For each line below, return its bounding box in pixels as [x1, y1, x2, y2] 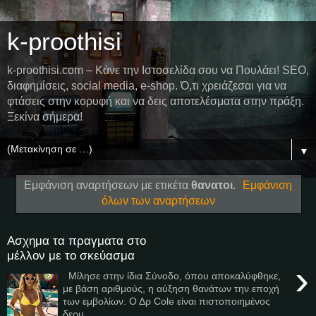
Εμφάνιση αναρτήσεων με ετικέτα [23, 178, 191, 191]
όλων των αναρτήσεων [101, 194, 215, 207]
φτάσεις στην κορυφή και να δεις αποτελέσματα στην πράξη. [7, 95, 304, 107]
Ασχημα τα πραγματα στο [7, 233, 146, 248]
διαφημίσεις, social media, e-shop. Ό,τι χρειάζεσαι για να [7, 80, 286, 92]
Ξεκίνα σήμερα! [7, 111, 83, 123]
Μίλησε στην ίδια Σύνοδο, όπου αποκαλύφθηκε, [63, 269, 281, 281]
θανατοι [190, 178, 233, 191]
